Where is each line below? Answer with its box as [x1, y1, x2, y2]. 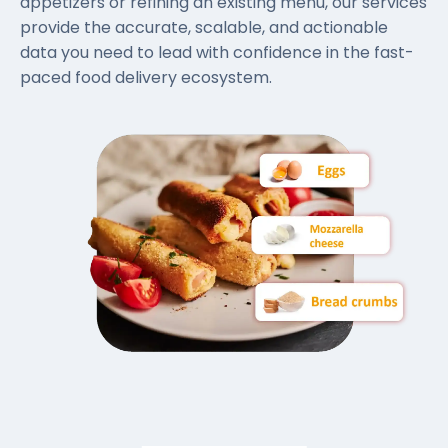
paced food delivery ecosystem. [20, 66, 272, 89]
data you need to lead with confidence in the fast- [20, 41, 414, 64]
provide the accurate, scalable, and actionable [20, 16, 388, 39]
